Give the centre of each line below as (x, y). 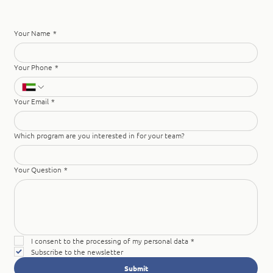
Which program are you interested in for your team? (100, 136)
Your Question (38, 170)
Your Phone (34, 67)
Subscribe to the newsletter (77, 252)
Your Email (32, 101)
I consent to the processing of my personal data (110, 241)
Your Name (33, 33)
